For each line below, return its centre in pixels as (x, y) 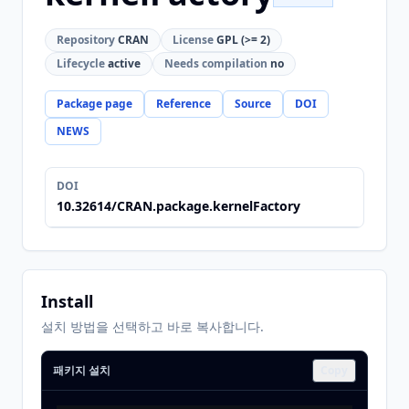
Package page (94, 104)
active (123, 63)
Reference (184, 104)
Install (67, 301)
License (193, 40)
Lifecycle (81, 63)
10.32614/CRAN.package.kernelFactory (178, 206)
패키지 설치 (82, 370)
